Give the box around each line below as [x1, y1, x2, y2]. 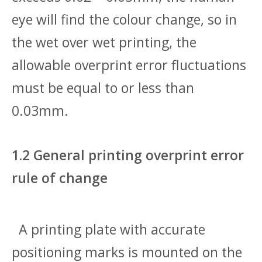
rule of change [12, 168, 108, 187]
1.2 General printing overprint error [12, 146, 244, 164]
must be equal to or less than [12, 78, 194, 97]
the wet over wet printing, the [12, 33, 196, 51]
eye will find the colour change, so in [12, 10, 237, 29]
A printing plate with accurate [12, 220, 205, 239]
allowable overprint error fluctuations [12, 56, 246, 74]
